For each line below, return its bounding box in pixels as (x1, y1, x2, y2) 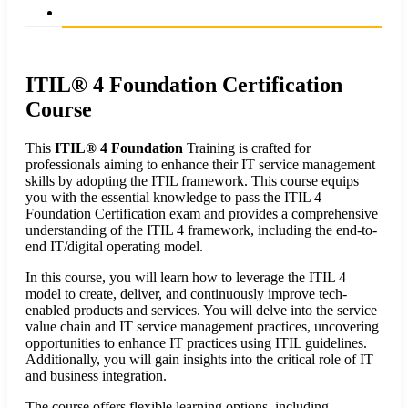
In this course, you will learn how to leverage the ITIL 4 (25, 269, 346, 285)
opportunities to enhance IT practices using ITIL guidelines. (25, 334, 367, 351)
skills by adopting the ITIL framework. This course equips (25, 172, 359, 189)
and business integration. (25, 367, 167, 383)
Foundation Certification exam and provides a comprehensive (25, 205, 378, 221)
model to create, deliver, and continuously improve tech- (25, 285, 347, 301)
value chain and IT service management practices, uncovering (25, 318, 379, 334)
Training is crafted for (183, 139, 311, 156)
